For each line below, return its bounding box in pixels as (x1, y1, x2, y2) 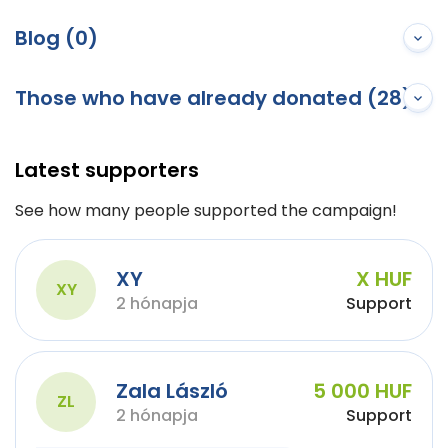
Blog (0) (15, 24, 98, 52)
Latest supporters (15, 156, 199, 184)
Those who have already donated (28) (15, 84, 412, 112)
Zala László (116, 377, 228, 405)
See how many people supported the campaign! (15, 199, 397, 222)
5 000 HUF (313, 377, 412, 405)
